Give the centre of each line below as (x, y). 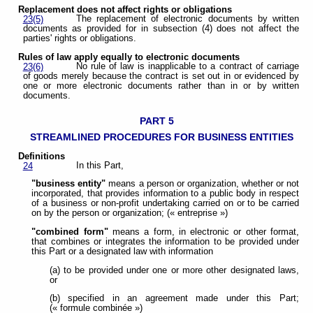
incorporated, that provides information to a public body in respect (165, 194)
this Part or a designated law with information (123, 252)
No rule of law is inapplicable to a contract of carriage (187, 66)
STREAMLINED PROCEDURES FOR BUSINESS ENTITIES (161, 137)
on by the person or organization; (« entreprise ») (130, 213)
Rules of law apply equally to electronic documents (129, 57)
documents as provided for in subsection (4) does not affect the (161, 29)
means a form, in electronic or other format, (203, 232)
